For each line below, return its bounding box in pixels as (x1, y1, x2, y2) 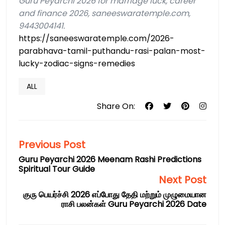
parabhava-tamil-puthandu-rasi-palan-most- (19, 45, 205, 57)
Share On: (97, 100, 135, 113)
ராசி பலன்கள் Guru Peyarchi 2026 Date (61, 198, 206, 210)
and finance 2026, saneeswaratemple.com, (19, 8, 190, 20)
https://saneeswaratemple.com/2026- (19, 33, 174, 45)
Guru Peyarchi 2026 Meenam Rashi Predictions (19, 154, 201, 166)
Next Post (159, 173, 206, 187)
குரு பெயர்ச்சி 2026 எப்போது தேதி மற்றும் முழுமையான (23, 189, 206, 201)
